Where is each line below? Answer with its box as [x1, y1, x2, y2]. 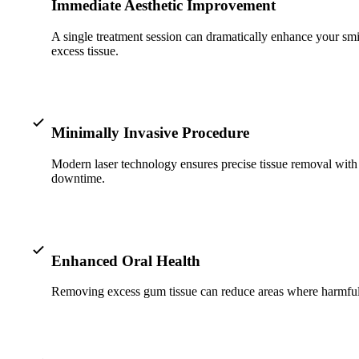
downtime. [51, 171, 105, 185]
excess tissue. [51, 43, 119, 58]
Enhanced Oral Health [51, 252, 200, 269]
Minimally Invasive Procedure [51, 124, 249, 142]
